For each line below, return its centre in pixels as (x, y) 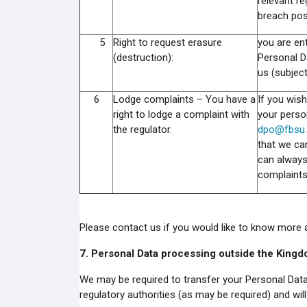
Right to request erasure (167, 42)
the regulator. (142, 130)
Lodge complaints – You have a (184, 99)
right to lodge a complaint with (181, 114)
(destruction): (143, 58)
